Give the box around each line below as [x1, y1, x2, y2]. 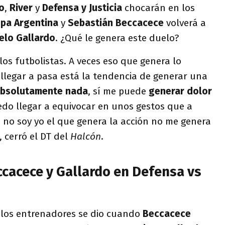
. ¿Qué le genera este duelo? [55, 32, 179, 44]
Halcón [70, 130, 101, 142]
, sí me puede [88, 85, 149, 97]
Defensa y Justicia [42, 2, 122, 14]
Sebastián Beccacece [65, 17, 164, 29]
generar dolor [149, 85, 212, 97]
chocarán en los [122, 2, 195, 14]
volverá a [164, 17, 206, 29]
